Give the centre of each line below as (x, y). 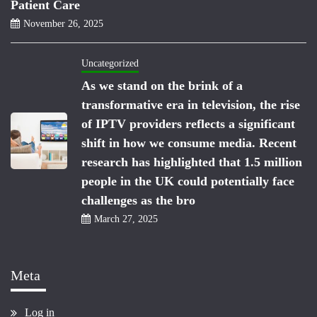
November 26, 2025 (63, 24)
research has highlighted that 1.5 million (192, 162)
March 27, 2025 (126, 219)
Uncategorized (110, 64)
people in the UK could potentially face (188, 181)
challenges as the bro (138, 201)
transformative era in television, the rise (191, 105)
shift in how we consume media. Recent (189, 143)
